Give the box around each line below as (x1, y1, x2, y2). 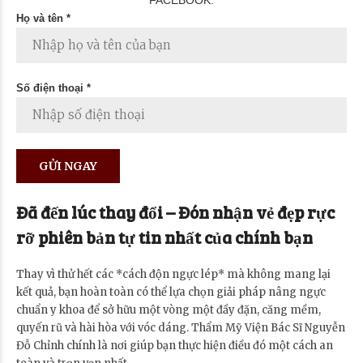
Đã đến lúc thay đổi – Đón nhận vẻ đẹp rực (16, 199, 335, 224)
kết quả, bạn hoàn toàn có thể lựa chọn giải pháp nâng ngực (16, 284, 326, 299)
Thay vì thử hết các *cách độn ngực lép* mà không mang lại (16, 267, 331, 281)
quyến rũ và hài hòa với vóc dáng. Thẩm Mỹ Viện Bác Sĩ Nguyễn (16, 320, 345, 335)
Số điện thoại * (16, 81, 91, 94)
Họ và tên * (16, 11, 70, 24)
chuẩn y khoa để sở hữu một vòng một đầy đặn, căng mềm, (16, 302, 321, 317)
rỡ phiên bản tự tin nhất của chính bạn (16, 224, 313, 249)
